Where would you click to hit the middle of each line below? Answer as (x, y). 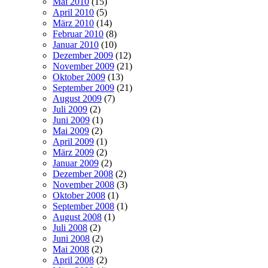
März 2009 (73, 152)
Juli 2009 (70, 109)
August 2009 (77, 98)
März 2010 (73, 23)
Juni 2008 (71, 238)
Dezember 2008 (83, 173)
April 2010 (73, 12)
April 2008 (73, 260)
